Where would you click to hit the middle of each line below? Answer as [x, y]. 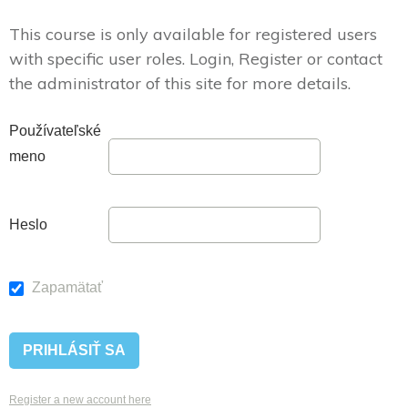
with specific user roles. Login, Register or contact [196, 59]
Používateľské [55, 131]
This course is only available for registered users [193, 35]
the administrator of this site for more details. [180, 84]
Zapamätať [66, 288]
